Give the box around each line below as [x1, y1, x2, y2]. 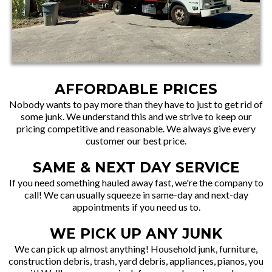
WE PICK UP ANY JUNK [50, 225, 222, 242]
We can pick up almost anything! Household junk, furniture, [15, 243, 257, 254]
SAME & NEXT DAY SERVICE [32, 159, 240, 176]
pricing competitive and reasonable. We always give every [16, 123, 256, 134]
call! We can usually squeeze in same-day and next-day [24, 189, 248, 200]
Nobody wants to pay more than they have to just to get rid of [9, 98, 263, 110]
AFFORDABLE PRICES [55, 81, 217, 98]
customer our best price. [86, 135, 186, 146]
